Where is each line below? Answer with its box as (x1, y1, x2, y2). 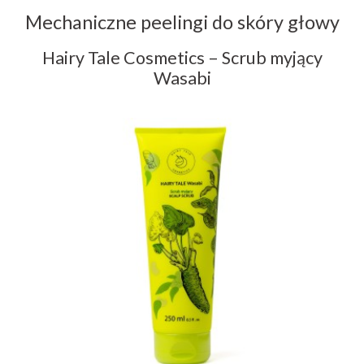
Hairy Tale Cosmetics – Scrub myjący (41, 47, 323, 69)
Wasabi (153, 67, 211, 89)
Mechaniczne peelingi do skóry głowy (24, 11, 340, 34)
